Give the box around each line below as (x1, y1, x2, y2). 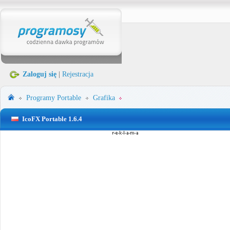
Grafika (93, 94, 115, 102)
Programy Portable (26, 94, 81, 102)
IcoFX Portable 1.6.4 (22, 115, 82, 123)
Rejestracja (62, 70, 93, 78)
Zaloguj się (23, 70, 56, 78)
